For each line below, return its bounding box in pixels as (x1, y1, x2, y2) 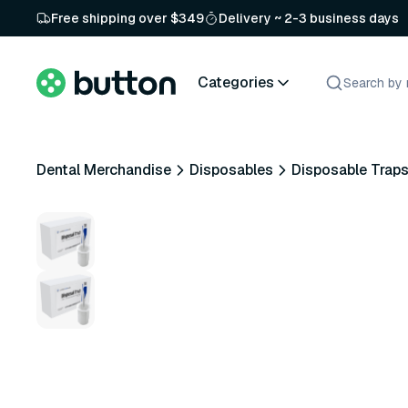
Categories (198, 72, 274, 92)
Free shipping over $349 (51, 10, 204, 26)
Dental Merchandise (36, 160, 171, 179)
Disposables (189, 160, 273, 179)
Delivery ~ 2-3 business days (219, 10, 399, 26)
